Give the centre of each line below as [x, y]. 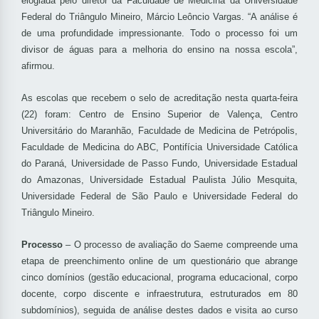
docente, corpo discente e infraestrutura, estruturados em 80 [159, 294]
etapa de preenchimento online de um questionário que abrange [159, 261]
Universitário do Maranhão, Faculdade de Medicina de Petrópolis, [159, 131]
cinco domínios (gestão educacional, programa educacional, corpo [159, 278]
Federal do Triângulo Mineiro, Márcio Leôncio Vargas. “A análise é [159, 17]
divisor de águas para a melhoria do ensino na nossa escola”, [159, 50]
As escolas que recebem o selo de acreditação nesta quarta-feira [159, 98]
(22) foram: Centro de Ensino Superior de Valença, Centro [159, 115]
